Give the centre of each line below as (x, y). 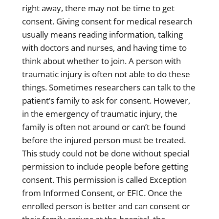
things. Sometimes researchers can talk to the (109, 87)
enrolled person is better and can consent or (106, 206)
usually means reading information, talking (102, 34)
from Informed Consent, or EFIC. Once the (102, 193)
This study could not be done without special (105, 153)
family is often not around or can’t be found (104, 127)
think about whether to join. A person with (101, 61)
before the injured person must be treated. (104, 140)
